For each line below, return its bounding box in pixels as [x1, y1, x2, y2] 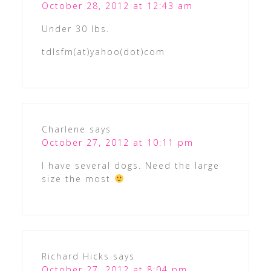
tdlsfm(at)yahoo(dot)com [41, 45, 165, 57]
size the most [41, 172, 114, 184]
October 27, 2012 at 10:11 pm [41, 136, 194, 148]
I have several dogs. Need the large [41, 159, 220, 171]
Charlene [41, 123, 86, 135]
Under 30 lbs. [41, 22, 109, 34]
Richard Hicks [41, 250, 109, 262]
